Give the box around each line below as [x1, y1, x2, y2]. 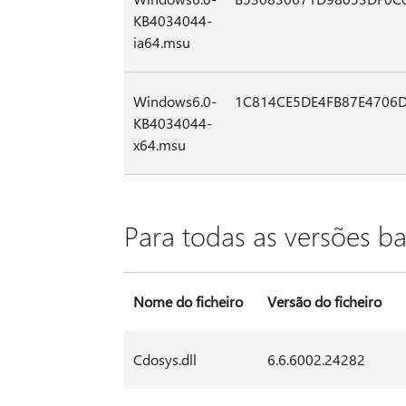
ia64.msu [132, 33, 190, 53]
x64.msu [132, 135, 186, 155]
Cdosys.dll [132, 350, 197, 370]
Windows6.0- [132, 92, 217, 111]
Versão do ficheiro [266, 292, 382, 312]
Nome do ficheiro [132, 292, 243, 312]
